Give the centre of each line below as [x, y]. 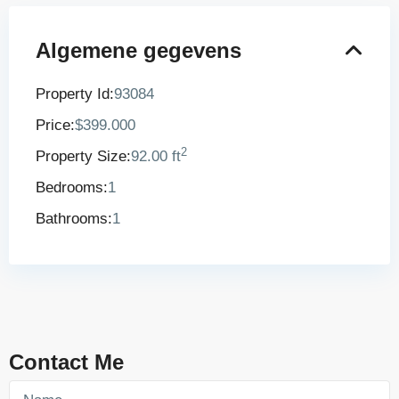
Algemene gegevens [138, 50]
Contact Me [66, 362]
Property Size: [83, 156]
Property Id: [75, 94]
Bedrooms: [72, 187]
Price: [55, 125]
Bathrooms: [74, 219]
